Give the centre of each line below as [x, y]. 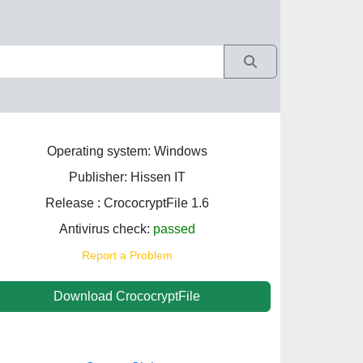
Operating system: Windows [127, 151]
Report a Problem [127, 255]
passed [174, 229]
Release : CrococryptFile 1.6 [127, 203]
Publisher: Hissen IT [127, 177]
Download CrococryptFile [127, 296]
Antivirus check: [106, 229]
